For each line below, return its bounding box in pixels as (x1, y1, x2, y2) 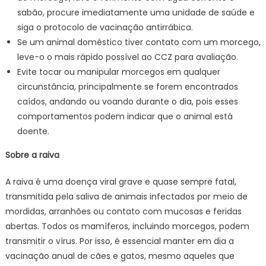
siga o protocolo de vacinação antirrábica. (17, 21, 193, 33)
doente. (17, 125, 49, 137)
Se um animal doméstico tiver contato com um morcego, (17, 36, 261, 48)
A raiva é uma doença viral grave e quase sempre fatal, (5, 176, 236, 188)
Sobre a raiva (5, 149, 59, 161)
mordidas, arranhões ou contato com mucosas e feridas (5, 205, 242, 217)
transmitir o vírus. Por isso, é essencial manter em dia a (5, 235, 234, 247)
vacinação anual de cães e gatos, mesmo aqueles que (5, 250, 235, 262)
